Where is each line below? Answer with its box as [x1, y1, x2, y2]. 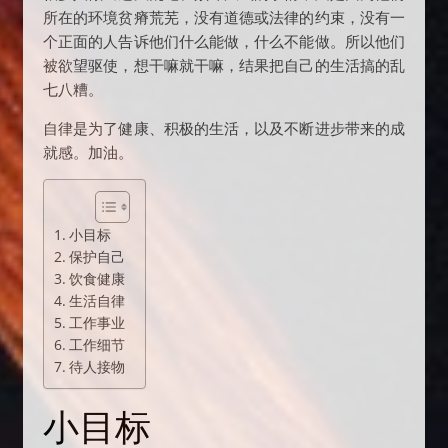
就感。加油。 [43, 142, 133, 162]
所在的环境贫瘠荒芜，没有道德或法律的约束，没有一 [43, 7, 405, 27]
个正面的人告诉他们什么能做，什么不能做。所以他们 [43, 31, 405, 51]
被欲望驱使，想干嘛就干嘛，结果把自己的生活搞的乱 [43, 55, 405, 75]
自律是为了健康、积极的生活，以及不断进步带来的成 [43, 118, 405, 138]
